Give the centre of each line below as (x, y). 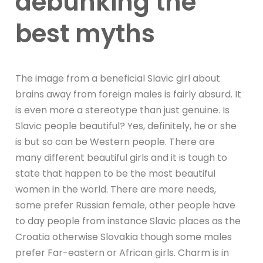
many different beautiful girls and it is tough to (122, 157)
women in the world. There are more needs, (116, 189)
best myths (85, 33)
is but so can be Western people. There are (115, 141)
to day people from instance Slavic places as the (128, 221)
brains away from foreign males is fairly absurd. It (129, 94)
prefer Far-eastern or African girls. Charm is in (122, 252)
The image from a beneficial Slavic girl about (118, 78)
